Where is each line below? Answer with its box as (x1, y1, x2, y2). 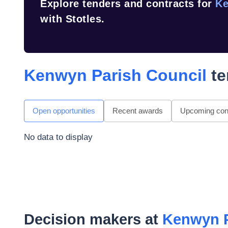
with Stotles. (40, 13, 105, 24)
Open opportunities (33, 106, 95, 115)
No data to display (24, 132, 93, 142)
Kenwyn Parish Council (24, 66, 207, 84)
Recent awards (112, 106, 163, 115)
